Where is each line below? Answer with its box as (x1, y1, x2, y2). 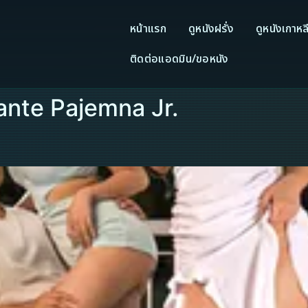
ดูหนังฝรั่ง (188, 21, 234, 37)
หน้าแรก (130, 21, 166, 37)
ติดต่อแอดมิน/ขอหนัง (130, 51, 229, 67)
